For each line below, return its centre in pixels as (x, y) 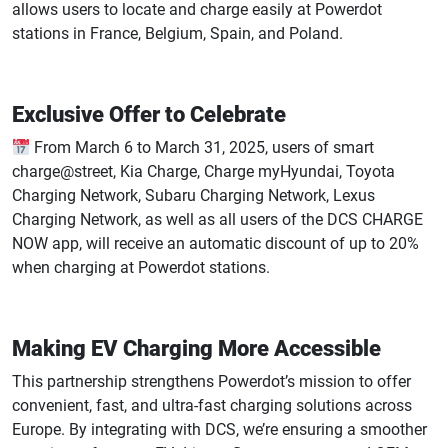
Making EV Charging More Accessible (196, 348)
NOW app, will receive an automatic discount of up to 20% (215, 243)
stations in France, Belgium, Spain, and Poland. (177, 33)
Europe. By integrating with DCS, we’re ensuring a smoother (219, 429)
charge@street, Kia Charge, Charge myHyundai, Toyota (203, 171)
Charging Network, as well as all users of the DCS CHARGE (217, 219)
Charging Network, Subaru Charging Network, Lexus (193, 195)
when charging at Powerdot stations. (141, 267)
